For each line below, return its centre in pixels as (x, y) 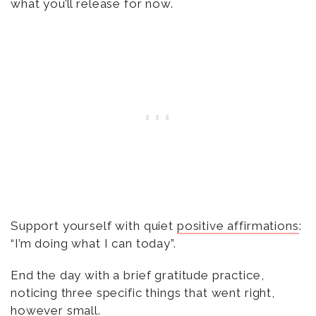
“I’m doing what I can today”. (93, 243)
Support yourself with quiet (94, 225)
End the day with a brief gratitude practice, (138, 275)
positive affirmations (238, 225)
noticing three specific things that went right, (143, 292)
